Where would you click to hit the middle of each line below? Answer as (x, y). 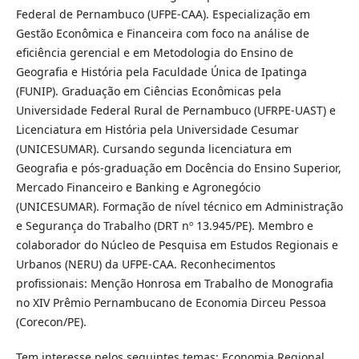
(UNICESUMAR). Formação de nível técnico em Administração (179, 206)
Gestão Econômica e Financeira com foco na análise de (162, 33)
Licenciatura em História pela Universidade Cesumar (157, 129)
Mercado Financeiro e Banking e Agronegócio (138, 187)
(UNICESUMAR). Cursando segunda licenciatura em (153, 148)
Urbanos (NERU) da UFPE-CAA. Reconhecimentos (145, 264)
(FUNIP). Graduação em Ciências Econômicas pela (148, 91)
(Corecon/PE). (51, 321)
